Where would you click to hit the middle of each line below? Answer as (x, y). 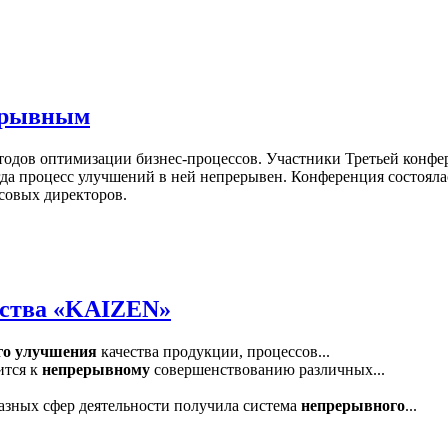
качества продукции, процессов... (213, 352)
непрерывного (353, 406)
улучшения (56, 352)
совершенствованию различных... (267, 370)
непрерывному (96, 370)
